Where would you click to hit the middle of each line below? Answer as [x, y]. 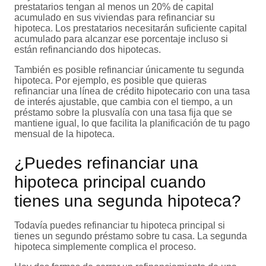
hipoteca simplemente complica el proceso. [105, 247]
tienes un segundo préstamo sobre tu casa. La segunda [131, 236]
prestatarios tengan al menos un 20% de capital [114, 7]
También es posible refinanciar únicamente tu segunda [129, 70]
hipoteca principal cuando [110, 182]
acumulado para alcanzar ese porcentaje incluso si [121, 39]
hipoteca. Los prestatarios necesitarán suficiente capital [131, 28]
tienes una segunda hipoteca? [128, 201]
